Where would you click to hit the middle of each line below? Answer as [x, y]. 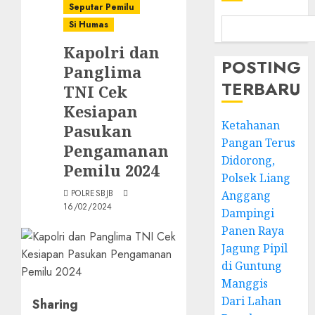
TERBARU [261, 89]
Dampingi [248, 213]
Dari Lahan [252, 301]
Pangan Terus [259, 143]
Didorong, [249, 160]
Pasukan [98, 131]
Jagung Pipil [255, 248]
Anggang [246, 195]
